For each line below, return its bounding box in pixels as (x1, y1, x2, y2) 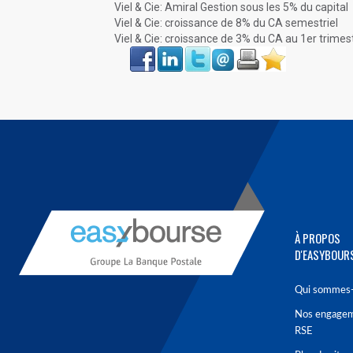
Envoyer (210, 47, 236, 55)
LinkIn (158, 47, 180, 55)
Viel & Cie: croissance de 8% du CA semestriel (114, 17, 338, 29)
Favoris (261, 47, 285, 55)
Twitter (185, 47, 209, 55)
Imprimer (236, 47, 269, 55)
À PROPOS (295, 229, 340, 247)
